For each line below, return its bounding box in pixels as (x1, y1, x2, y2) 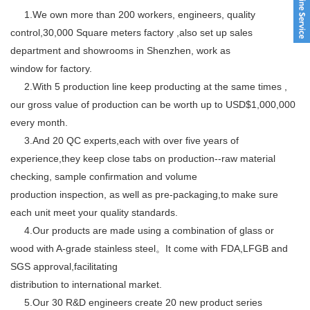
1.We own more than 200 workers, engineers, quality (10, 8, 255, 20)
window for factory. (10, 62, 92, 74)
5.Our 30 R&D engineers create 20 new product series (10, 296, 262, 308)
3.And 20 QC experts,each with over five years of (10, 134, 239, 146)
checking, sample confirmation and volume (10, 170, 197, 182)
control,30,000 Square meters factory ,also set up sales (10, 26, 253, 38)
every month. (10, 116, 68, 128)
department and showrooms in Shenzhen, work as (10, 44, 230, 56)
